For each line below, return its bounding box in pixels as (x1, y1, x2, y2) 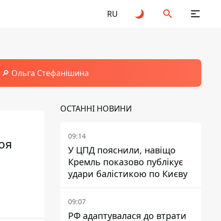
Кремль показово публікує (68, 156, 183, 168)
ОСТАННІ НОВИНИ (60, 103, 132, 114)
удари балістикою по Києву (68, 168, 187, 180)
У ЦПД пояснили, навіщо (68, 144, 176, 156)
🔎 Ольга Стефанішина (1, 68, 89, 78)
